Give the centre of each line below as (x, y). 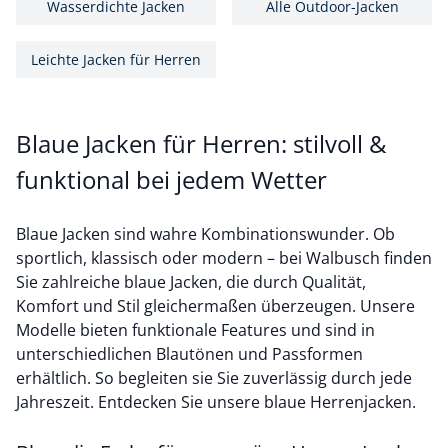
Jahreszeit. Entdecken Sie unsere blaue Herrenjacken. (218, 402)
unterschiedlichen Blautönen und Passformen (189, 354)
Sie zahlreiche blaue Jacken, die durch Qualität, (191, 282)
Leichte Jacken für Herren (116, 59)
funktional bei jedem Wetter (171, 179)
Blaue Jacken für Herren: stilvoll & (201, 143)
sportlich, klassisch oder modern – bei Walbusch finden (224, 258)
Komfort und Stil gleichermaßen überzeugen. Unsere (215, 306)
